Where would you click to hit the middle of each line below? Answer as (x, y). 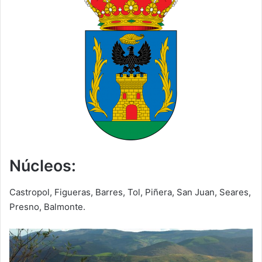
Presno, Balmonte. (47, 206)
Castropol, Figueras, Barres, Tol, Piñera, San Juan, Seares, (130, 192)
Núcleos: (43, 166)
